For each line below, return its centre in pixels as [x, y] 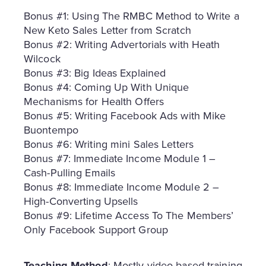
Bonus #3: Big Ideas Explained [95, 72]
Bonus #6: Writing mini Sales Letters [109, 144]
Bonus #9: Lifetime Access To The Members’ [129, 215]
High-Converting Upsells [81, 201]
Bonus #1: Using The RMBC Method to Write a [132, 15]
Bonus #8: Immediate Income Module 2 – [122, 186]
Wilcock [42, 58]
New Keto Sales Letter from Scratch [107, 30]
